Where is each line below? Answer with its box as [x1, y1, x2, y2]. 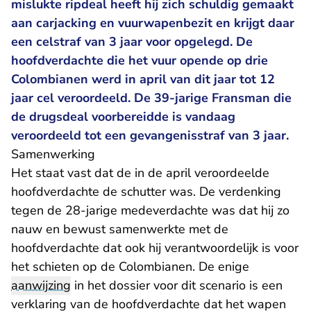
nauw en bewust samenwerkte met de [11, 221, 228, 237]
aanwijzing [11, 277, 71, 294]
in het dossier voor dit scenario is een [71, 277, 283, 294]
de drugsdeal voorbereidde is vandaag [11, 108, 235, 125]
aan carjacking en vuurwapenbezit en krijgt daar [11, 15, 294, 31]
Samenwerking [11, 146, 95, 162]
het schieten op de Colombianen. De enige [11, 258, 249, 275]
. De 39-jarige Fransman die [128, 90, 292, 106]
